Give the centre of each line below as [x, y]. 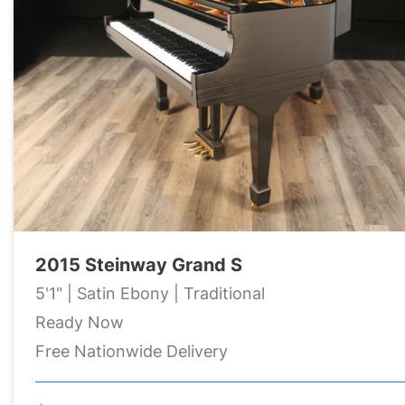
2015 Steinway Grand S [139, 264]
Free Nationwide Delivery [132, 351]
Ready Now [80, 322]
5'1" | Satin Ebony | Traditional [150, 293]
